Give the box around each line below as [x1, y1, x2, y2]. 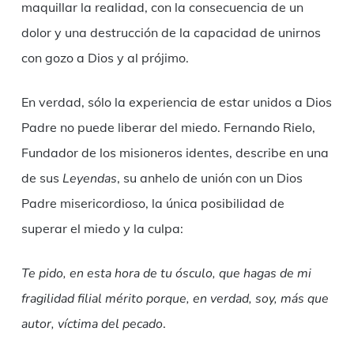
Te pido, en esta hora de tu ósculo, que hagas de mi [21, 265, 311, 283]
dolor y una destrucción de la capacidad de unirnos [21, 24, 321, 41]
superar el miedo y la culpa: [21, 220, 183, 237]
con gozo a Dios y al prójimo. [21, 50, 189, 66]
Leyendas [62, 170, 117, 188]
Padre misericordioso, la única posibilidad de [21, 195, 284, 212]
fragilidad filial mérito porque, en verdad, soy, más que [21, 290, 329, 308]
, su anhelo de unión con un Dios [116, 170, 303, 186]
